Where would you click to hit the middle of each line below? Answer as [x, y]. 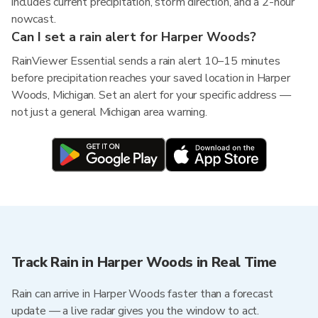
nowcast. [34, 19]
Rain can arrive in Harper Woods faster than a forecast [143, 294]
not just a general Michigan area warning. [109, 112]
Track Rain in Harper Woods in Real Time [144, 262]
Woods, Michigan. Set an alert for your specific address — [151, 95]
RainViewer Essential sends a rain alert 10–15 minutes [146, 61]
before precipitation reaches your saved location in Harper [151, 78]
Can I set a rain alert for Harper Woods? [134, 37]
